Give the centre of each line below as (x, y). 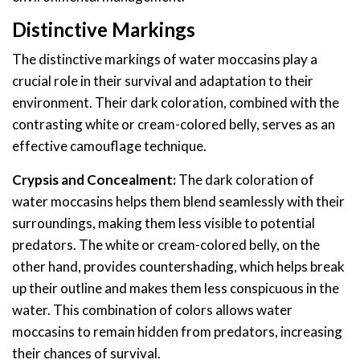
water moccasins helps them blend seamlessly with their (178, 202)
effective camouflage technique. (109, 146)
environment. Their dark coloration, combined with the (176, 103)
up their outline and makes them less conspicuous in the (176, 288)
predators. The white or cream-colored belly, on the (166, 245)
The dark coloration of (245, 180)
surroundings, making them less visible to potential (164, 223)
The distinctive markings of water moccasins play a (165, 59)
